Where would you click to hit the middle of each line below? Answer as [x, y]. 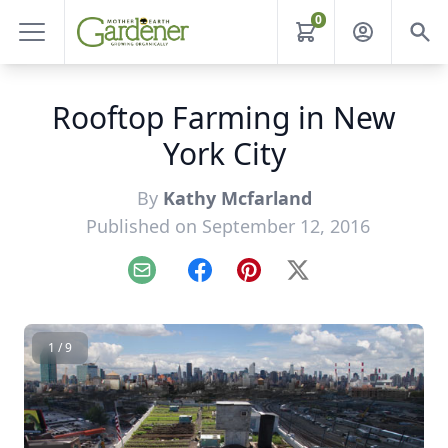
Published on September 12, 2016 [228, 226]
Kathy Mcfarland [237, 198]
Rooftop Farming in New [224, 117]
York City [224, 153]
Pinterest [281, 280]
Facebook [234, 280]
